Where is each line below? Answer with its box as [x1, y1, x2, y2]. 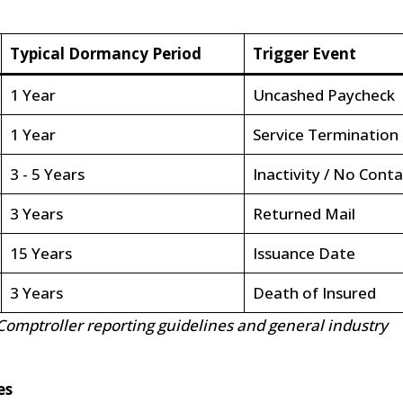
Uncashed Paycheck [252, 85, 395, 106]
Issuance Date [252, 243, 355, 264]
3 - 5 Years [9, 164, 85, 185]
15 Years [9, 243, 72, 264]
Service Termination [252, 124, 399, 146]
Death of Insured [252, 282, 376, 304]
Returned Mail [252, 203, 355, 225]
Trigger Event [252, 43, 356, 65]
